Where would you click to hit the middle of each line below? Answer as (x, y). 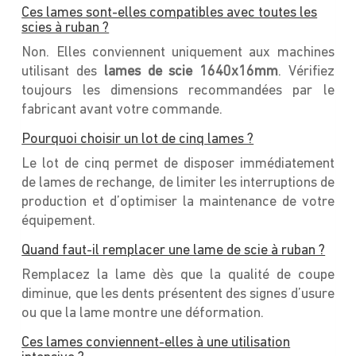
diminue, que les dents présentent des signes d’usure (178, 294)
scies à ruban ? (66, 28)
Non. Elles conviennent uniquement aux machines (178, 52)
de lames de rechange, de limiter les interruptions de (178, 183)
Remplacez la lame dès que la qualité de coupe (178, 275)
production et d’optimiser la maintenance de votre (178, 202)
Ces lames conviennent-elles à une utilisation (156, 342)
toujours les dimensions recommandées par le (178, 91)
